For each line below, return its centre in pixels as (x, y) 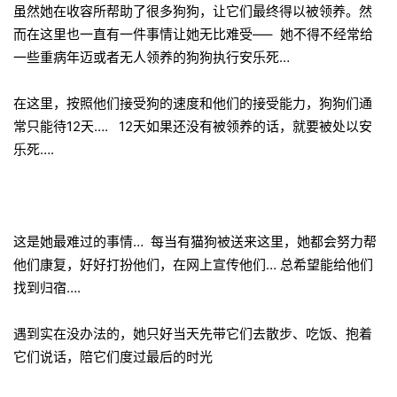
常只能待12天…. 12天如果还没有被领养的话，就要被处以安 (193, 126)
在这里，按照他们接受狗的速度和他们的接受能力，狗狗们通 (193, 103)
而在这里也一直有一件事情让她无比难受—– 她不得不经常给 (193, 34)
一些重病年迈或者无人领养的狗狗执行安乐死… (153, 57)
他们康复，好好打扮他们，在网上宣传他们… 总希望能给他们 (193, 265)
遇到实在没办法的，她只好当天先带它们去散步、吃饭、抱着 (193, 334)
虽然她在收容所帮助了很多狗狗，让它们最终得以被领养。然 (193, 11)
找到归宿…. (47, 288)
